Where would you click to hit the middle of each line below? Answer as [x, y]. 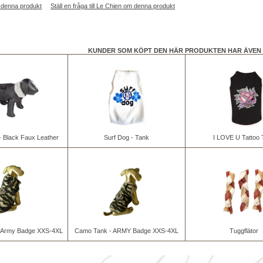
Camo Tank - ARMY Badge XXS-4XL [127, 231]
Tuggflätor [244, 231]
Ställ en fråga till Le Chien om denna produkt [113, 6]
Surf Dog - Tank [127, 137]
